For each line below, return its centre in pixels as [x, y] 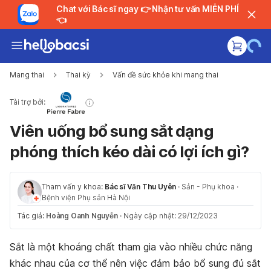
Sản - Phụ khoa [208, 187]
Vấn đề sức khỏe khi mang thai [165, 75]
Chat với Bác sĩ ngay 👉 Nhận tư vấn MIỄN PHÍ [98, 9]
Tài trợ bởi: [28, 102]
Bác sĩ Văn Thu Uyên [141, 187]
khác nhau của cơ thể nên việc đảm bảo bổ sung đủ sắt [135, 263]
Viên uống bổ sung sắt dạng [112, 131]
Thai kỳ [78, 75]
